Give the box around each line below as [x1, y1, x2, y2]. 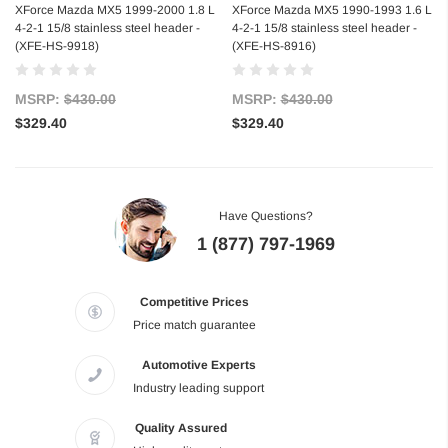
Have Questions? [218, 209, 313, 224]
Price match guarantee [133, 318, 256, 333]
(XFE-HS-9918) [15, 39, 99, 54]
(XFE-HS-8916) [231, 39, 316, 54]
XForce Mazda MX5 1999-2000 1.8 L [15, 3, 215, 18]
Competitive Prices [140, 295, 249, 310]
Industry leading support [133, 381, 264, 396]
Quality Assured [134, 421, 227, 436]
